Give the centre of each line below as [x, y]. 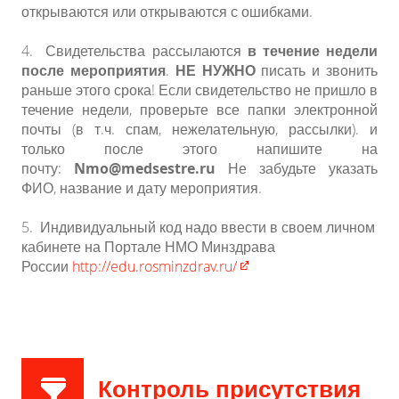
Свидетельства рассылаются [147, 51]
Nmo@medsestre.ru [145, 169]
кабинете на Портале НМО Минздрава [148, 247]
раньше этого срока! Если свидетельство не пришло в [199, 90]
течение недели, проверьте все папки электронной [199, 110]
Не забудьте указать [297, 169]
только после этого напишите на [199, 149]
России [47, 267]
